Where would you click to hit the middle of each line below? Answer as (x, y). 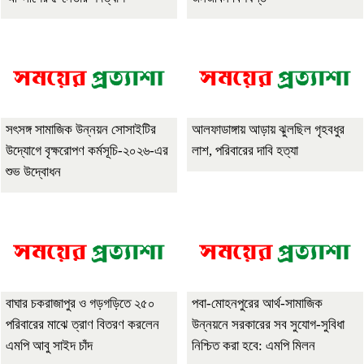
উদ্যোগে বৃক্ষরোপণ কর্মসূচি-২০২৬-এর (87, 151)
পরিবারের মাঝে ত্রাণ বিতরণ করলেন (82, 325)
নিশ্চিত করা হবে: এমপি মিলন (253, 346)
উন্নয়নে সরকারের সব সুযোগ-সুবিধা (268, 325)
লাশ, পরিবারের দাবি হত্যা (245, 151)
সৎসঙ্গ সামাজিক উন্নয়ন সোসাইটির (81, 130)
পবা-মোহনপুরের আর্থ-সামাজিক (257, 304)
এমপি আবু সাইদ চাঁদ (49, 346)
